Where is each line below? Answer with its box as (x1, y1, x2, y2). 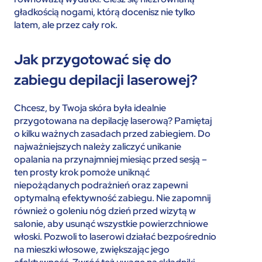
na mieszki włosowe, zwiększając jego (14, 243, 170, 256)
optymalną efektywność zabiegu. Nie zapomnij (14, 192, 211, 204)
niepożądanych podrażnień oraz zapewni (14, 179, 188, 191)
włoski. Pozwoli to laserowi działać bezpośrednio (14, 230, 216, 243)
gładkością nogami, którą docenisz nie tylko (14, 6, 195, 18)
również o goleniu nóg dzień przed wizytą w (14, 205, 196, 217)
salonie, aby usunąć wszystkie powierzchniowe (14, 218, 208, 230)
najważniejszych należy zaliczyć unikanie (14, 140, 181, 153)
